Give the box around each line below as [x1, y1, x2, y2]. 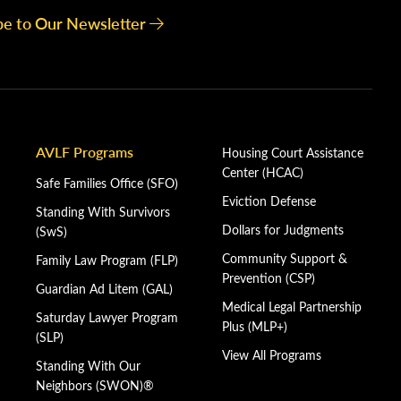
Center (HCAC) [222, 164, 303, 181]
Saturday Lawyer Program [36, 309, 178, 326]
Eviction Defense [222, 192, 316, 209]
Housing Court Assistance [222, 144, 363, 161]
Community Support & [222, 250, 347, 267]
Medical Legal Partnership [222, 298, 362, 315]
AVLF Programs [36, 141, 133, 162]
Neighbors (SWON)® [36, 377, 154, 394]
